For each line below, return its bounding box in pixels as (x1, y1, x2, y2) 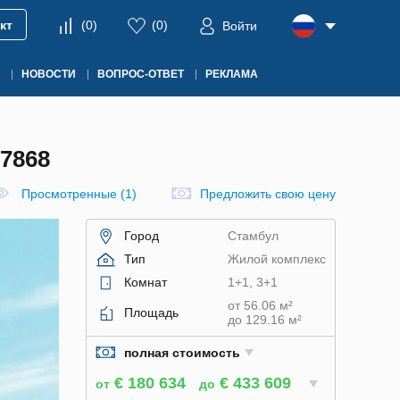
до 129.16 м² (227, 312, 302, 327)
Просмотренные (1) (21, 187, 137, 201)
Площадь (124, 305, 179, 320)
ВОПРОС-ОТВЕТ (97, 68, 184, 80)
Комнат (124, 275, 167, 289)
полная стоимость (124, 346, 240, 360)
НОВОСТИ (21, 68, 76, 80)
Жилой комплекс (227, 252, 326, 266)
